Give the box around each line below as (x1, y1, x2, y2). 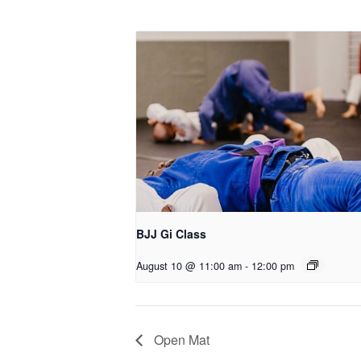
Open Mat (151, 330, 210, 349)
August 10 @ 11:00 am (136, 258, 242, 273)
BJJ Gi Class (136, 225, 206, 242)
